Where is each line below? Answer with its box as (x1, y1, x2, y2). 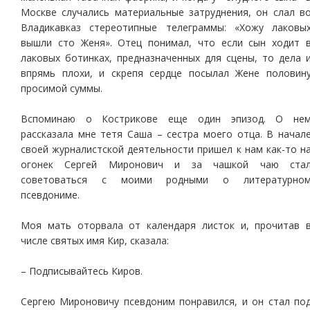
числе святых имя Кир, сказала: (21, 234, 169, 247)
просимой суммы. (21, 82, 102, 95)
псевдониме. (21, 188, 80, 201)
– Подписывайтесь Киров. (21, 264, 143, 277)
